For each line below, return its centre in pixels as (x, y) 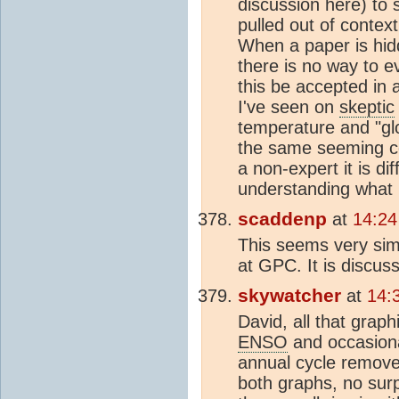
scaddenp (282, 219)
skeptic (367, 106)
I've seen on (289, 106)
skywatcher (289, 295)
